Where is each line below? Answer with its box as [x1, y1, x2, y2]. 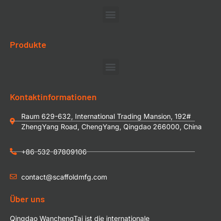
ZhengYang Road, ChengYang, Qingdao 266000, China [21, 122, 202, 131]
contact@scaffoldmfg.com [21, 172, 107, 181]
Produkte [10, 38, 46, 50]
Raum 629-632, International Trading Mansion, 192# [21, 111, 191, 120]
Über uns [10, 193, 45, 204]
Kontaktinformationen [10, 91, 97, 102]
